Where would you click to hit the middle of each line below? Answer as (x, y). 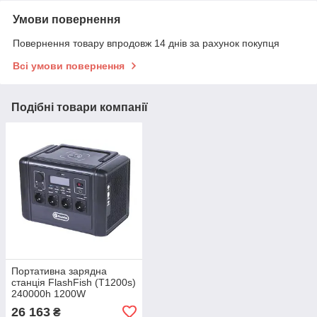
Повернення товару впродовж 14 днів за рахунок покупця (146, 44)
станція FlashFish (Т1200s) (74, 282)
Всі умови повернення (69, 66)
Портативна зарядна (59, 271)
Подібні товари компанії (80, 108)
